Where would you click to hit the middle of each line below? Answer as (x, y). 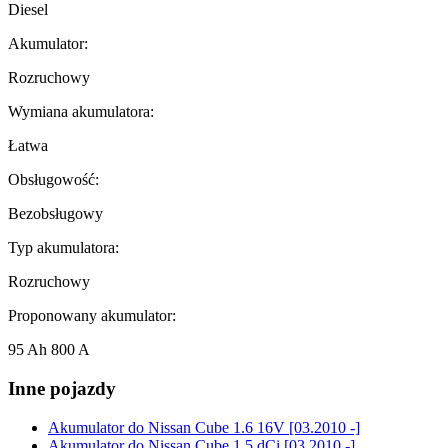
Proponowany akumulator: (92, 316)
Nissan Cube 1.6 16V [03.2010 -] (252, 427)
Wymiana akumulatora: (81, 112)
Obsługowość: (53, 180)
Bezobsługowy (55, 214)
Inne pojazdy (62, 388)
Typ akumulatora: (63, 248)
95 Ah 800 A (49, 350)
